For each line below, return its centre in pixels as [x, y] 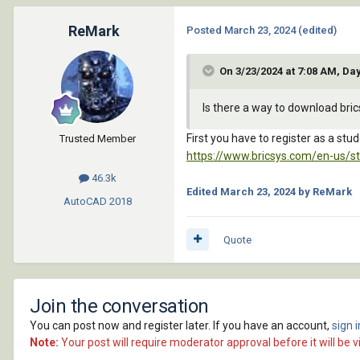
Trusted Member [97, 138]
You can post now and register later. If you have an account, [181, 325]
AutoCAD [85, 201]
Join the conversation [119, 306]
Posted [205, 30]
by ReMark [324, 191]
